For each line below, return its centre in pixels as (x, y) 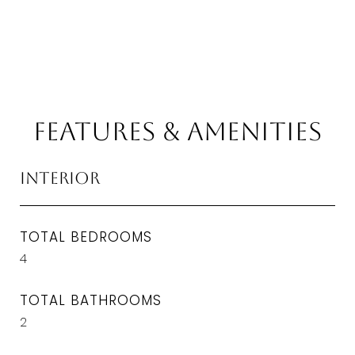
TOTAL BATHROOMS (91, 300)
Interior (60, 178)
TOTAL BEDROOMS (86, 237)
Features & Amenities (177, 131)
